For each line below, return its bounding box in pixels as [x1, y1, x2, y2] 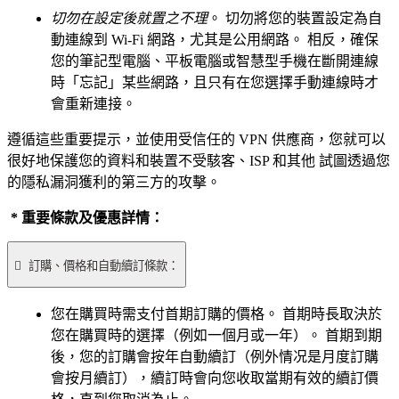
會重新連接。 [51, 96, 140, 112]
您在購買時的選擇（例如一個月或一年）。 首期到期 [51, 328, 382, 344]
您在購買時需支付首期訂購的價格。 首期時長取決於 [51, 306, 382, 322]
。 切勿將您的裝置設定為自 [208, 11, 382, 27]
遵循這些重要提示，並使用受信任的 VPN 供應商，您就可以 [7, 132, 386, 148]
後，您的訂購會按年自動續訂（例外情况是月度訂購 [51, 349, 379, 365]
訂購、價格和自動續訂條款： [28, 258, 179, 273]
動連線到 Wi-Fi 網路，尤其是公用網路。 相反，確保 [51, 32, 379, 48]
